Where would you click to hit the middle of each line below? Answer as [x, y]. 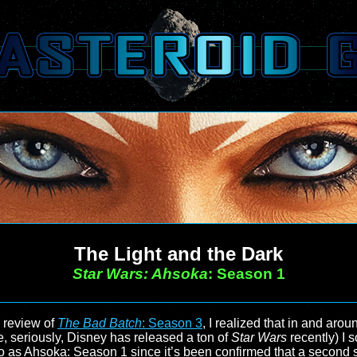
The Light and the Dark [178, 254]
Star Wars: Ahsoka [140, 274]
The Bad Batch [100, 323]
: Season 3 [172, 323]
